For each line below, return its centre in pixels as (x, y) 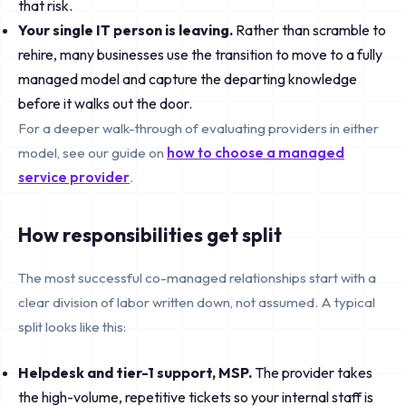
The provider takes (312, 372)
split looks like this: (72, 327)
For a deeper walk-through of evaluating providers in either (198, 128)
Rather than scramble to (309, 30)
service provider (74, 177)
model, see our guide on (92, 153)
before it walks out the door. (105, 103)
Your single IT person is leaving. (126, 30)
